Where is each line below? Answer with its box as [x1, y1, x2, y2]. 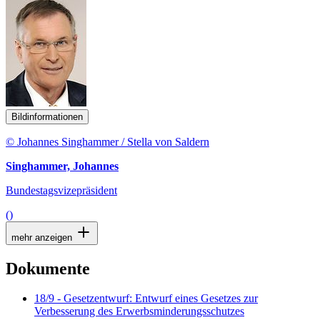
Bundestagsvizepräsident [6, 184, 117, 196]
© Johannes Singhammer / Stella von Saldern [6, 135, 209, 148]
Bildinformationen [11, 111, 83, 122]
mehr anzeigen [11, 231, 75, 243]
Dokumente [6, 259, 90, 278]
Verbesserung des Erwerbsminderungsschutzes [34, 305, 244, 318]
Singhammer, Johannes [6, 159, 119, 172]
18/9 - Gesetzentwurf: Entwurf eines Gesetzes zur [34, 292, 258, 305]
